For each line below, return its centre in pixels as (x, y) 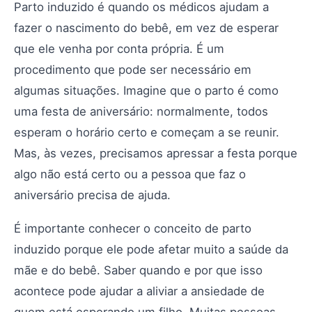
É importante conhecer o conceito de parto (133, 228)
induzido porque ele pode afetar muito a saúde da (151, 249)
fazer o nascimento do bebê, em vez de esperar (146, 28)
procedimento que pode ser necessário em (133, 70)
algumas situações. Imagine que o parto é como (146, 91)
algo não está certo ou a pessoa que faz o (130, 174)
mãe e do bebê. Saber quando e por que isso (138, 270)
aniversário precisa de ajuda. (92, 195)
